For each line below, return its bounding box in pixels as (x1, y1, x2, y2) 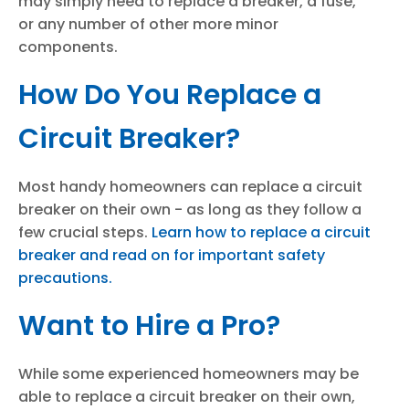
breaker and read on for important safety (18, 245, 325, 266)
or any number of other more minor (18, 14, 278, 35)
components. (18, 37, 118, 58)
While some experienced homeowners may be (18, 363, 359, 384)
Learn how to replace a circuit (152, 222, 371, 243)
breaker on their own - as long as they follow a (18, 199, 362, 220)
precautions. (18, 267, 112, 288)
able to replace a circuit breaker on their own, (18, 386, 355, 407)
